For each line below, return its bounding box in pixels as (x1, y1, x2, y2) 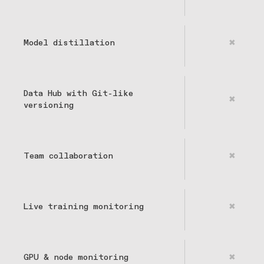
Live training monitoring (24, 203, 144, 212)
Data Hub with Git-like (24, 90, 133, 98)
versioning (24, 101, 74, 110)
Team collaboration (24, 152, 113, 161)
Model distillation (24, 39, 115, 48)
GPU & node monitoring (24, 253, 128, 262)
